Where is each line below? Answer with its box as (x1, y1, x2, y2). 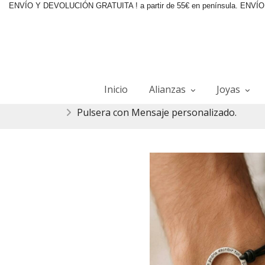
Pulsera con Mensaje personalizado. (77, 106, 237, 119)
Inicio (104, 83, 128, 96)
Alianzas (148, 83, 188, 96)
